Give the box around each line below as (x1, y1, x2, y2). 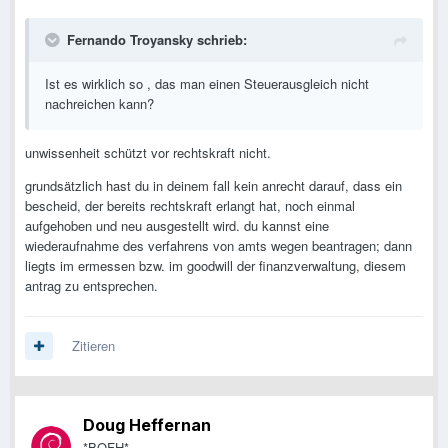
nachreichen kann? (45, 94, 154, 114)
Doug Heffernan (83, 415, 211, 436)
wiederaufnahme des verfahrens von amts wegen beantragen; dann (25, 236, 412, 256)
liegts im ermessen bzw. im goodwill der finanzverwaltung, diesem (25, 256, 406, 276)
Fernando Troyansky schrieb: (67, 30, 247, 50)
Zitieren (72, 336, 115, 356)
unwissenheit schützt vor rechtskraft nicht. (25, 143, 271, 163)
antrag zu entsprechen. (25, 276, 158, 296)
